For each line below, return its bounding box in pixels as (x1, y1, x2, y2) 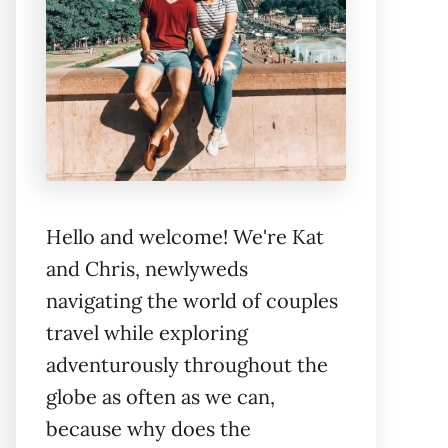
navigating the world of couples (46, 288, 338, 313)
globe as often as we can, (46, 384, 275, 409)
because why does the (46, 416, 251, 441)
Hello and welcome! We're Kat (46, 224, 324, 249)
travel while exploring (46, 320, 248, 345)
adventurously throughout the (46, 352, 328, 377)
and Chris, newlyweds (46, 256, 248, 281)
